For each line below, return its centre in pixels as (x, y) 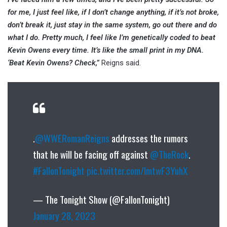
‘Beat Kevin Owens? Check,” (54, 63)
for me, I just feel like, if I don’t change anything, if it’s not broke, (113, 12)
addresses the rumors (149, 138)
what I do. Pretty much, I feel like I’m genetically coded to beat (111, 38)
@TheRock (169, 154)
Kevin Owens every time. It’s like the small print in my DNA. (106, 50)
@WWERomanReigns (72, 138)
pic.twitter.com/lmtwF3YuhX (137, 171)
